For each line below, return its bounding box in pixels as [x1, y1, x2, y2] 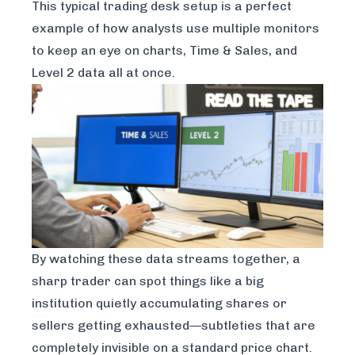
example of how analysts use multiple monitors [32, 21, 319, 36]
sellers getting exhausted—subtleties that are [32, 318, 315, 334]
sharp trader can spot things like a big [32, 273, 264, 289]
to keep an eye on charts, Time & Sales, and [32, 43, 297, 58]
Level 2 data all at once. [32, 65, 175, 80]
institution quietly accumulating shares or [32, 296, 287, 311]
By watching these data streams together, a [32, 251, 300, 267]
